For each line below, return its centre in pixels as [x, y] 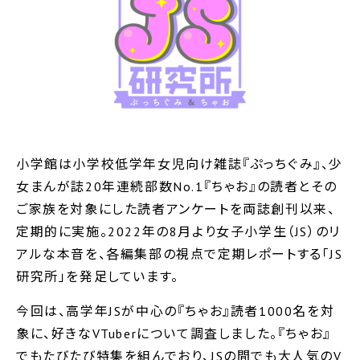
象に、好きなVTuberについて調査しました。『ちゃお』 [174, 333]
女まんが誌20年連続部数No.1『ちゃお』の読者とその [177, 186]
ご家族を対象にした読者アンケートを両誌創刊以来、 [176, 209]
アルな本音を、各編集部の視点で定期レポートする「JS [180, 254]
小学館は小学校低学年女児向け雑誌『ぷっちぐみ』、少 [180, 164]
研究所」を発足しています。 [98, 276]
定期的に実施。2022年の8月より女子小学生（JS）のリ [178, 231]
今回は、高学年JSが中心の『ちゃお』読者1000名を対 [176, 311]
